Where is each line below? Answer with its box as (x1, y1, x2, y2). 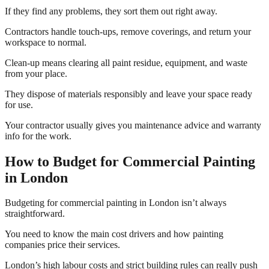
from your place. (5, 68, 67, 79)
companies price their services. (5, 240, 120, 250)
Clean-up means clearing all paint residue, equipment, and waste (5, 57, 247, 68)
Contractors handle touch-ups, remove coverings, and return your (5, 26, 251, 37)
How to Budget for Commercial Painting (5, 153, 255, 169)
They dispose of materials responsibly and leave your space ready (5, 88, 252, 99)
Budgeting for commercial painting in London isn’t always (5, 198, 226, 208)
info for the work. (5, 130, 71, 141)
